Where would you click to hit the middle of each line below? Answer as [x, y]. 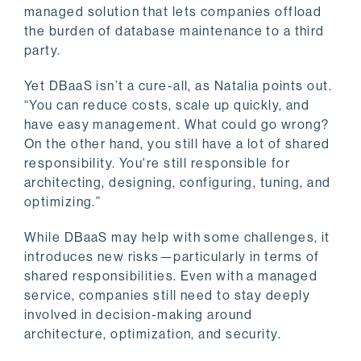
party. [45, 51]
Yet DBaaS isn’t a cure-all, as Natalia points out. [178, 86]
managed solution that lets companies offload [173, 12]
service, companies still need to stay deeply [168, 296]
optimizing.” [63, 202]
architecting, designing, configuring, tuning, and [178, 183]
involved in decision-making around [138, 315]
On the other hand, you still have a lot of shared [177, 144]
